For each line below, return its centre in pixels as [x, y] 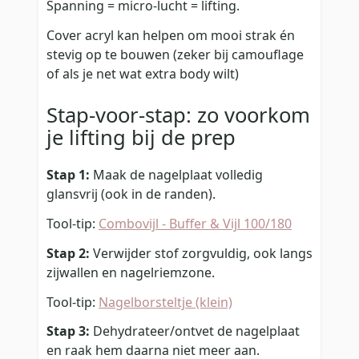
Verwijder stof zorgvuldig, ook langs [201, 253]
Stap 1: [68, 175]
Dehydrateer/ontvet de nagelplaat [195, 331]
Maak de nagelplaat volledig [176, 175]
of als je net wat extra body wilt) [143, 74]
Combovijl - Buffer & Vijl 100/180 [195, 223]
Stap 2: [68, 253]
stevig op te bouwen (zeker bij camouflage [175, 55]
